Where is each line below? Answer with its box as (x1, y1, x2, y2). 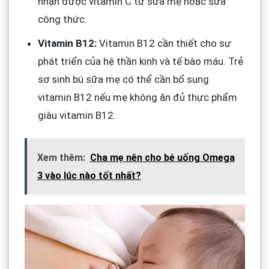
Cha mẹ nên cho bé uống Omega (89, 151, 235, 163)
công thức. (37, 13, 87, 26)
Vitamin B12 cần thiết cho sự (96, 37, 231, 50)
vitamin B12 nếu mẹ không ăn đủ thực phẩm (37, 91, 237, 104)
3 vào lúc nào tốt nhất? (37, 169, 141, 181)
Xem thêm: (37, 151, 85, 163)
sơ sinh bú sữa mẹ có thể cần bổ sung (37, 73, 209, 86)
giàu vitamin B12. (37, 109, 116, 122)
